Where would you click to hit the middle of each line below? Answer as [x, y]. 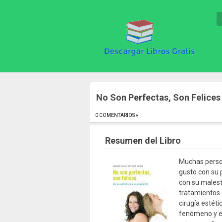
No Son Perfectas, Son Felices [158, 97]
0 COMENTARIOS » [117, 115]
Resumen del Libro [143, 140]
